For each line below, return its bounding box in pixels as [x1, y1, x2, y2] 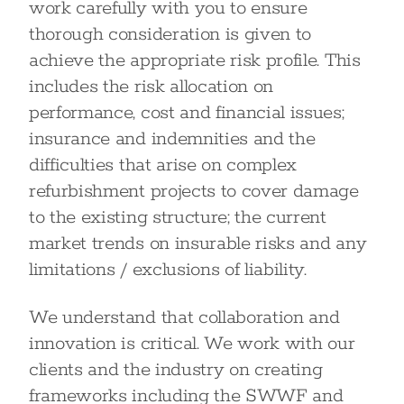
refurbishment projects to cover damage [29, 179, 359, 203]
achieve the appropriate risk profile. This [29, 49, 361, 72]
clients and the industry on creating [29, 358, 323, 381]
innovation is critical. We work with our [29, 332, 355, 355]
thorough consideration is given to [29, 23, 312, 46]
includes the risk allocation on [29, 75, 274, 98]
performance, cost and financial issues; [29, 101, 344, 124]
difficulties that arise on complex [29, 153, 298, 177]
